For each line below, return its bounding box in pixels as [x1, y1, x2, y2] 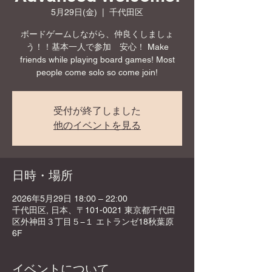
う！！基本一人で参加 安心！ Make [25, 42, 169, 52]
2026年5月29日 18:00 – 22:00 [12, 194, 127, 203]
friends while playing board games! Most [19, 55, 175, 64]
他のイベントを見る [53, 120, 141, 131]
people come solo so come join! [36, 67, 158, 77]
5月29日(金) [51, 7, 97, 17]
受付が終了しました [53, 105, 141, 117]
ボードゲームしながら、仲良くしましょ [21, 29, 174, 39]
